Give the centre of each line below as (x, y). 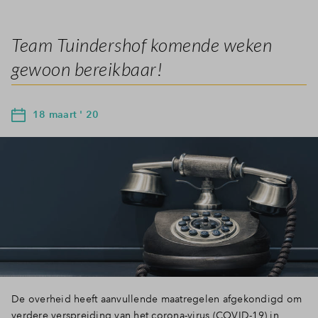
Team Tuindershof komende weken (142, 44)
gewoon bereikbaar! (87, 68)
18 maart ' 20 (66, 114)
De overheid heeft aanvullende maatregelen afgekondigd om (157, 298)
